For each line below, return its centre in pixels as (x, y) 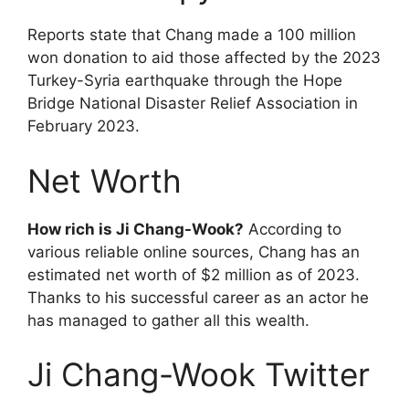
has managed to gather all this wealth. (168, 320)
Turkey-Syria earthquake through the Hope (185, 81)
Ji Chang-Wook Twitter (199, 375)
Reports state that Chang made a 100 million (192, 35)
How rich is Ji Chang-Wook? (136, 229)
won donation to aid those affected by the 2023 (204, 58)
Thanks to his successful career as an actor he (198, 297)
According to (293, 229)
